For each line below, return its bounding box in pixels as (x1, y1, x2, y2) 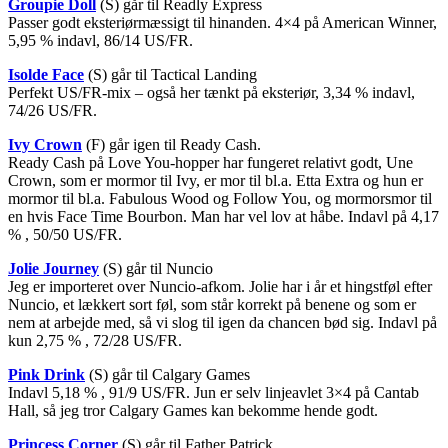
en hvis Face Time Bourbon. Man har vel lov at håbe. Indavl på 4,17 (8, 207, 439, 225)
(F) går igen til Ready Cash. (82, 135, 261, 153)
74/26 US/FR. (8, 101, 97, 119)
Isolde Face (8, 65, 84, 83)
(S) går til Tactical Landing (84, 65, 257, 83)
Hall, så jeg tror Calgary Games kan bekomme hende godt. (8, 401, 378, 419)
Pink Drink (8, 365, 85, 383)
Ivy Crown (8, 135, 82, 153)
